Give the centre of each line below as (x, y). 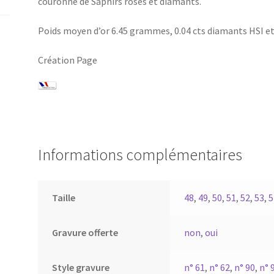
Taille (63, 198)
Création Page (68, 60)
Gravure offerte (85, 233)
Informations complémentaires (140, 155)
